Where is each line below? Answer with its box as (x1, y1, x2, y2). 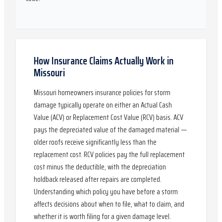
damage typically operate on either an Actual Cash (34, 99, 172, 111)
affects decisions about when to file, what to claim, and (34, 198, 184, 210)
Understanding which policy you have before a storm (34, 186, 178, 198)
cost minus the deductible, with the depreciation (34, 161, 166, 173)
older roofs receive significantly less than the (34, 136, 157, 148)
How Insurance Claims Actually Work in (34, 53, 173, 69)
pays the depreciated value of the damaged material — (34, 124, 187, 136)
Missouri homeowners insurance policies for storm (34, 87, 170, 99)
